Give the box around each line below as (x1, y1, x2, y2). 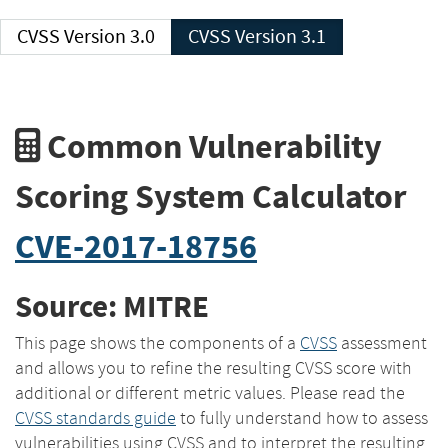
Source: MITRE (15, 286, 209, 328)
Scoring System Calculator (15, 173, 407, 219)
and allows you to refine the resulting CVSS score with (15, 356, 412, 379)
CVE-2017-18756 (15, 223, 257, 269)
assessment (337, 331, 427, 354)
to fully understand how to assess (176, 406, 428, 429)
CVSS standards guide (15, 406, 176, 429)
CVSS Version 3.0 (64, 24, 155, 49)
